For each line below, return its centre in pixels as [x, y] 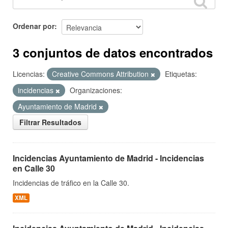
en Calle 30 [34, 168]
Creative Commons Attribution [101, 74]
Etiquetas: [181, 74]
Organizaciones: [96, 90]
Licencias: [29, 74]
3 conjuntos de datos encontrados [113, 52]
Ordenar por [34, 26]
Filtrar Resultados [50, 122]
